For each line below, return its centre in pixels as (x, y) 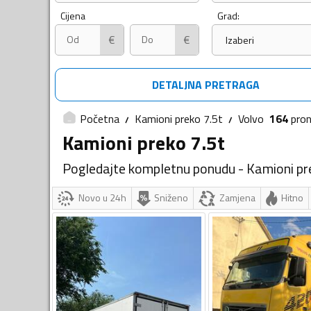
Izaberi (239, 40)
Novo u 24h (102, 197)
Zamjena (237, 197)
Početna (100, 119)
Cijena (73, 16)
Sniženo (171, 197)
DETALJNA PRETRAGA (205, 85)
